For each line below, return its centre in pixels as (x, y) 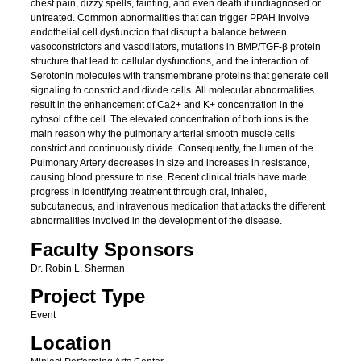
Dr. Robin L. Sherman (77, 268)
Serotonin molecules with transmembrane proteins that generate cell (179, 76)
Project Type (87, 296)
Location (71, 343)
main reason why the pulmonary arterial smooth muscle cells (162, 134)
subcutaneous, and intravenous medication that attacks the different (177, 207)
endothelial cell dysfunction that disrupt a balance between (158, 33)
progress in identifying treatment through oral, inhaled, (148, 192)
